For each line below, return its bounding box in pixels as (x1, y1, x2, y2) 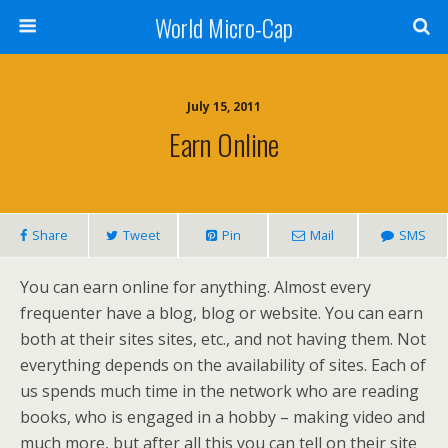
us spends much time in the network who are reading (20, 380, 419, 402)
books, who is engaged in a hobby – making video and (20, 406, 425, 428)
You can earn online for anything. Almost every (20, 276, 371, 298)
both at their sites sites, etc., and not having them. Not (20, 328, 426, 350)
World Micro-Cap (155, 9, 293, 45)
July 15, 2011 (187, 98, 261, 115)
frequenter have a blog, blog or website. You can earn (20, 302, 423, 324)
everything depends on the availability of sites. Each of (20, 354, 426, 376)
